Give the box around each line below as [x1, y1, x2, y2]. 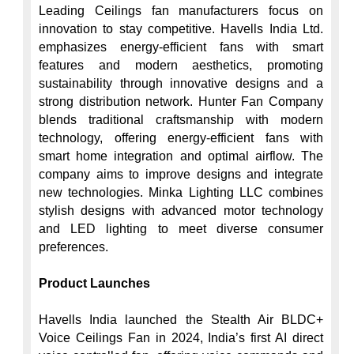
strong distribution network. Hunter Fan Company [39, 95, 323, 108]
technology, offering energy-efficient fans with [39, 131, 323, 145]
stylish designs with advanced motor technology [39, 204, 323, 217]
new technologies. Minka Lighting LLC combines [39, 186, 323, 199]
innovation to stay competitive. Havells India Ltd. [39, 22, 323, 36]
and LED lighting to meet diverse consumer [39, 222, 323, 235]
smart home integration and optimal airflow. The [39, 149, 323, 163]
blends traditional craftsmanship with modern [39, 113, 323, 126]
